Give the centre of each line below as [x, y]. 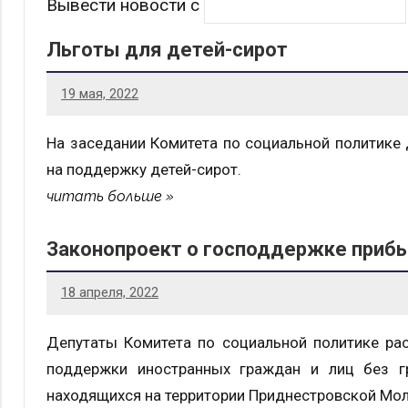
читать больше [104, 197]
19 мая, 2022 [100, 93]
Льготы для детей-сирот [167, 50]
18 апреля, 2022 [110, 293]
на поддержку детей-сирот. [144, 170]
